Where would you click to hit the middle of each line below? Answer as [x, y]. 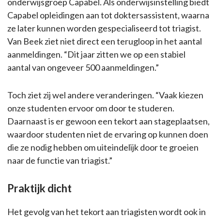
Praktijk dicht [39, 188]
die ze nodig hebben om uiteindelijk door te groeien [103, 147]
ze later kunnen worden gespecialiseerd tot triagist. [104, 28]
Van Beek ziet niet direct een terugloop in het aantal [105, 41]
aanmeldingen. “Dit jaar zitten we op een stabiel [96, 54]
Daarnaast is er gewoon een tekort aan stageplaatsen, [108, 121]
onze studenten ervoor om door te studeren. [91, 108]
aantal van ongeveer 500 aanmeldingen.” [83, 67]
